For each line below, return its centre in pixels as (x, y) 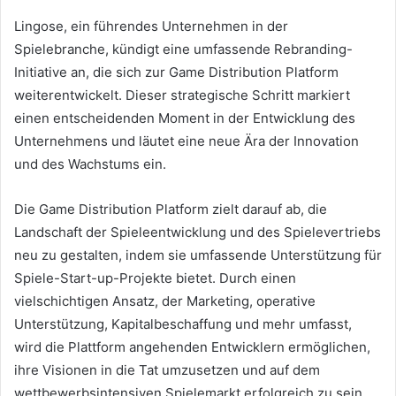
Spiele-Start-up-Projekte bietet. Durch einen (155, 278)
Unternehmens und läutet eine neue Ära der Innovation (187, 141)
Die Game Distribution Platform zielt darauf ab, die (171, 209)
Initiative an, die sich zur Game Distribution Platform (176, 72)
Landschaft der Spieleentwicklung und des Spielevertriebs (198, 232)
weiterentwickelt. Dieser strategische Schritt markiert (182, 95)
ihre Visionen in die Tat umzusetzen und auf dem (167, 369)
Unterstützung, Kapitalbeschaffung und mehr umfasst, (183, 324)
